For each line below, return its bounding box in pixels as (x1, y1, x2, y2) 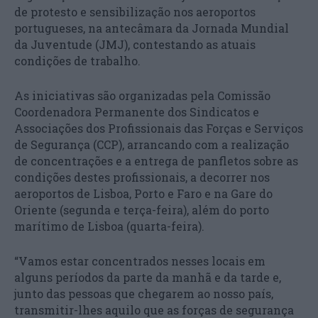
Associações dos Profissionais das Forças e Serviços (14, 120, 303, 136)
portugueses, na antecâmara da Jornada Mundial (14, 20, 289, 35)
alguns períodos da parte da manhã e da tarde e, (14, 269, 281, 285)
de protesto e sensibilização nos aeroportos (14, 4, 256, 19)
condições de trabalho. (14, 53, 141, 68)
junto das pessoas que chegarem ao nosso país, (14, 285, 273, 301)
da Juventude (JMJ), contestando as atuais (14, 36, 256, 52)
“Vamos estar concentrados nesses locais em (14, 253, 265, 268)
